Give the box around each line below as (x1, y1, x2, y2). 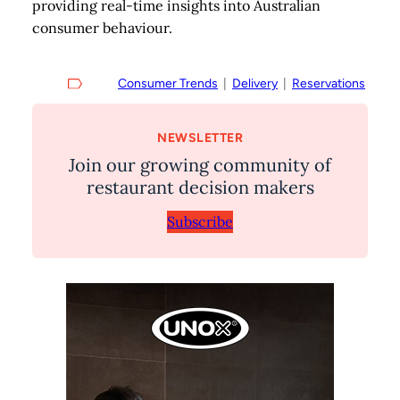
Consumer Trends (118, 76, 218, 91)
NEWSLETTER (157, 130, 243, 146)
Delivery (232, 76, 278, 91)
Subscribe (167, 212, 233, 230)
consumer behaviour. (32, 19, 172, 37)
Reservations (292, 76, 365, 91)
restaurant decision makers (86, 176, 314, 198)
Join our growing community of (69, 154, 331, 176)
